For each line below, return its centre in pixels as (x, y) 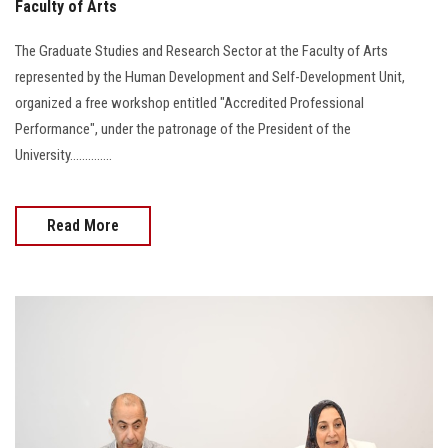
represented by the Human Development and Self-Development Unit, (210, 77)
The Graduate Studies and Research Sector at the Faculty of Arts (201, 51)
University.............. (63, 155)
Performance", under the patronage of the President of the (183, 129)
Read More (83, 226)
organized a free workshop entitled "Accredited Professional (189, 103)
